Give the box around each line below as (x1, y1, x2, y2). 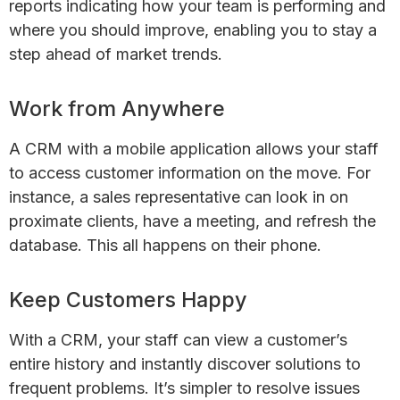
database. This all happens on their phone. (9, 235, 321, 254)
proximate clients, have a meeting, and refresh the (9, 211, 376, 230)
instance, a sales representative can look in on (9, 187, 348, 206)
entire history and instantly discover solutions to (9, 354, 361, 373)
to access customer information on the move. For (9, 162, 371, 182)
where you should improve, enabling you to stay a (9, 20, 377, 39)
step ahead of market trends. (9, 44, 222, 63)
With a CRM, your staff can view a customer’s (9, 329, 347, 349)
